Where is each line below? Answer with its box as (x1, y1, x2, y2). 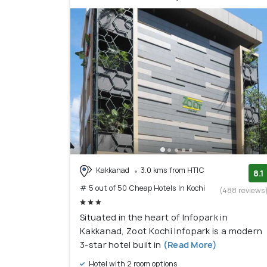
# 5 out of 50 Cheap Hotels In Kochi (80, 182, 205, 193)
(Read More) (161, 238, 217, 250)
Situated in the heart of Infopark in (80, 211, 228, 223)
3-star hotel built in (80, 238, 162, 250)
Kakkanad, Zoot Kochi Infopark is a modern (80, 225, 263, 237)
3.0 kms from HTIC (141, 165, 204, 176)
